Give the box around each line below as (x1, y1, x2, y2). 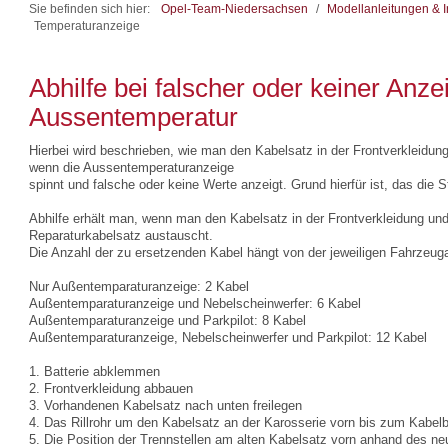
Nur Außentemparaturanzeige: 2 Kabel (29, 279, 250, 294)
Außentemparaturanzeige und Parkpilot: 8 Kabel (29, 313, 307, 328)
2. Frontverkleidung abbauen (29, 381, 194, 396)
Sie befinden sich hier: (29, 2, 157, 15)
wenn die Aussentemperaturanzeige (29, 160, 235, 175)
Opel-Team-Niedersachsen (161, 2, 309, 15)
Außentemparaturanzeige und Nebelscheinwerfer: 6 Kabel (29, 296, 362, 311)
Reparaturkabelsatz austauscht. (29, 228, 214, 243)
